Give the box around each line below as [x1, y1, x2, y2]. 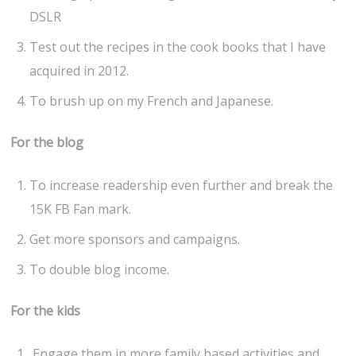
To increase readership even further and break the [29, 176, 334, 195]
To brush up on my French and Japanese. [29, 91, 274, 110]
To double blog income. [29, 261, 170, 279]
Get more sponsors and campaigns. [29, 230, 241, 249]
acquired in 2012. [29, 61, 130, 79]
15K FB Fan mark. [29, 200, 132, 219]
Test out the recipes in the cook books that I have [29, 37, 327, 56]
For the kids [10, 302, 81, 320]
